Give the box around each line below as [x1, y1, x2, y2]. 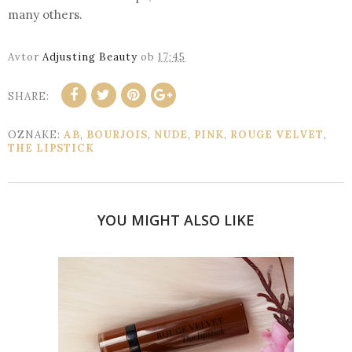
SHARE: [8, 89, 49, 103]
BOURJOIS [86, 127, 148, 141]
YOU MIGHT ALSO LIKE [97, 210, 255, 229]
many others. [8, 6, 86, 22]
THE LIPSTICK [8, 141, 94, 155]
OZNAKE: [8, 127, 64, 141]
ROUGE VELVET [230, 127, 324, 141]
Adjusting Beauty [42, 49, 137, 64]
